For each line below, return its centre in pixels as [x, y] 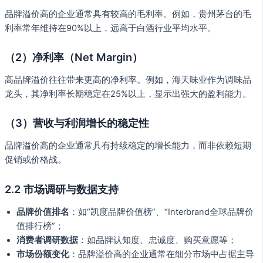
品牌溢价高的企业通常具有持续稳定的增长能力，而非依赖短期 [128, 145]
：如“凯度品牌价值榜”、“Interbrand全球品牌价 [161, 212]
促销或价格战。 [36, 159]
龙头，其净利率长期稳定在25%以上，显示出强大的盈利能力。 [128, 94]
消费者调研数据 [47, 240]
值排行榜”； [40, 226]
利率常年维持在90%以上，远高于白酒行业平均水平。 [110, 28]
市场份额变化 [43, 254]
